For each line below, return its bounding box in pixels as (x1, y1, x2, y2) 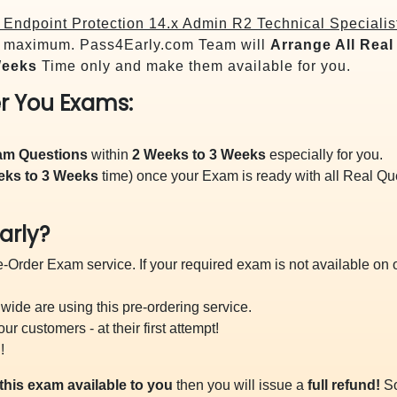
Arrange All (270, 37, 355, 52)
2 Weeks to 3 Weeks (132, 147, 266, 162)
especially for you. (266, 147, 383, 162)
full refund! (307, 378, 380, 393)
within (88, 147, 132, 162)
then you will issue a (173, 378, 307, 393)
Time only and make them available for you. (37, 58, 351, 74)
